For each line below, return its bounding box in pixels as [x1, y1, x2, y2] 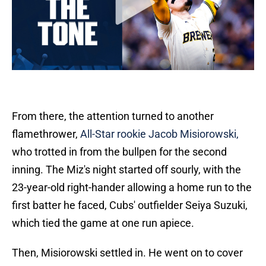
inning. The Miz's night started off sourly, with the [12, 163, 241, 176]
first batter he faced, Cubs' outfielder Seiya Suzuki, [12, 199, 248, 212]
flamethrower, [12, 128, 80, 141]
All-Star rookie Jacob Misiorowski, [80, 128, 239, 141]
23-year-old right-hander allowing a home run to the [12, 181, 252, 194]
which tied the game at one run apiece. [12, 217, 194, 230]
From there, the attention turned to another [12, 110, 214, 123]
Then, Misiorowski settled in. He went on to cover [12, 246, 243, 259]
